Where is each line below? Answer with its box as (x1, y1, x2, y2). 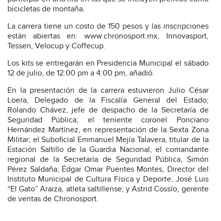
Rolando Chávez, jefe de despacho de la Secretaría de (7, 105, 209, 115)
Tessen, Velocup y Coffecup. (7, 41, 106, 51)
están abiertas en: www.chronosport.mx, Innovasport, (7, 31, 209, 41)
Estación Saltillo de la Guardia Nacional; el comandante (7, 145, 209, 154)
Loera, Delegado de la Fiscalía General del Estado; (7, 95, 209, 105)
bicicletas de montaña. (7, 4, 85, 14)
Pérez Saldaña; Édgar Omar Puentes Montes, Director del (7, 164, 209, 174)
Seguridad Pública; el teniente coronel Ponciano (7, 115, 209, 125)
